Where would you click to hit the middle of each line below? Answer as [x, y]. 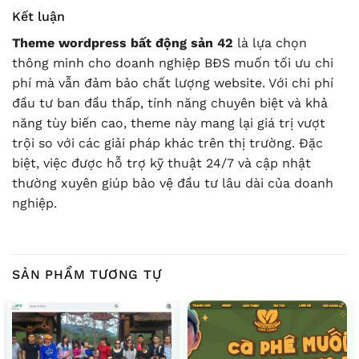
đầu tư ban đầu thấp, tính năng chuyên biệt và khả [170, 103]
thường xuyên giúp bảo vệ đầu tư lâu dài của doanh [173, 184]
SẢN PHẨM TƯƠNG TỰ [87, 274]
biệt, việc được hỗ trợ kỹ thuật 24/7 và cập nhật [161, 163]
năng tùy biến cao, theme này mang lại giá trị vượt [169, 123]
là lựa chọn [270, 43]
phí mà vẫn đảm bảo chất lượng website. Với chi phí [173, 83]
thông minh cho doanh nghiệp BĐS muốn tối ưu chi [173, 63]
